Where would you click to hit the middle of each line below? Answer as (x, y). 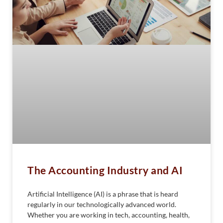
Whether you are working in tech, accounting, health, (109, 215)
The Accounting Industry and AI (105, 170)
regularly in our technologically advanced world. (102, 204)
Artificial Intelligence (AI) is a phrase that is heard (103, 194)
